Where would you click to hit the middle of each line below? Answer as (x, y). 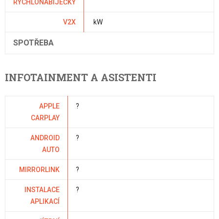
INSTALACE (42, 190)
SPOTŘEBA (33, 43)
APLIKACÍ (45, 202)
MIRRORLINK (39, 170)
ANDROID (45, 138)
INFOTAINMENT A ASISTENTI (81, 77)
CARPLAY (45, 118)
